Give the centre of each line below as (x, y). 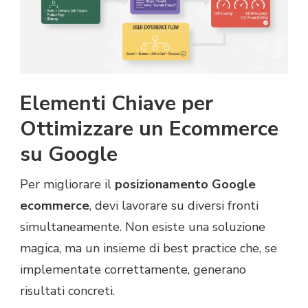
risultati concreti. (67, 290)
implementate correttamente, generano (133, 269)
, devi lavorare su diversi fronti (174, 205)
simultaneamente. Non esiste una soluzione (143, 227)
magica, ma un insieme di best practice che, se (148, 248)
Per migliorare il (67, 184)
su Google (69, 154)
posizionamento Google (185, 184)
